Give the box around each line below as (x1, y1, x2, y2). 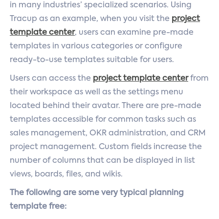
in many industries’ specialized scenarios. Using (10, 1, 192, 9)
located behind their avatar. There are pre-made (10, 102, 201, 110)
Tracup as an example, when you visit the (10, 15, 172, 23)
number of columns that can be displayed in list (10, 157, 195, 165)
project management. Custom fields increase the (10, 143, 202, 151)
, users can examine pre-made (75, 29, 194, 37)
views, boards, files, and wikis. (10, 171, 123, 178)
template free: (10, 203, 66, 211)
